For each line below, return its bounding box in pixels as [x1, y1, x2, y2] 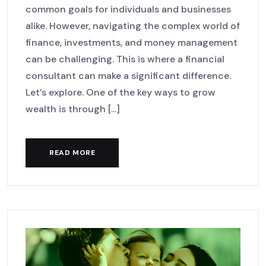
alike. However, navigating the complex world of [26, 20, 240, 33]
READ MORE [49, 148, 96, 158]
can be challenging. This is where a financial [26, 53, 224, 66]
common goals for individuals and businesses [26, 3, 231, 16]
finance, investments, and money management [26, 36, 237, 49]
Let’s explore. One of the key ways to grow [26, 86, 216, 99]
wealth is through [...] [26, 103, 120, 116]
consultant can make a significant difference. [26, 69, 231, 83]
